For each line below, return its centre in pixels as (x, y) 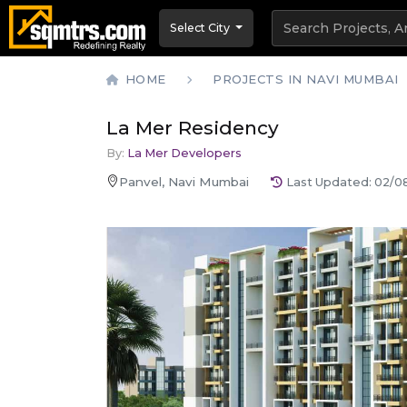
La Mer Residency (193, 128)
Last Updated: (330, 182)
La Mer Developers (184, 154)
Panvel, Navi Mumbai (184, 182)
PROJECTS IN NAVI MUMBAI (306, 79)
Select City (200, 28)
